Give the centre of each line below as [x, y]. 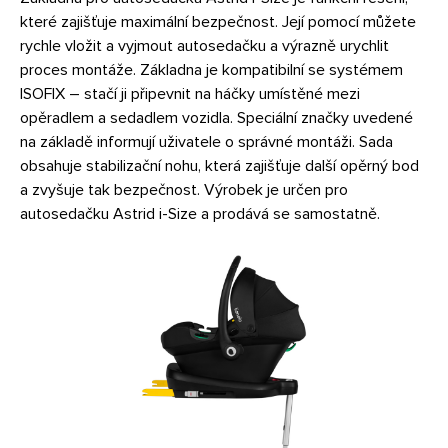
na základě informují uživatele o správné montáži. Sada [206, 141]
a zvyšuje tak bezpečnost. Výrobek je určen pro [184, 189]
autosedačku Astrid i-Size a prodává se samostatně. [200, 213]
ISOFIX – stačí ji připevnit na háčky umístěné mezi [190, 93]
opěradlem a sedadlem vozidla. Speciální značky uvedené [216, 117]
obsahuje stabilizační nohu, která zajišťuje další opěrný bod [219, 165]
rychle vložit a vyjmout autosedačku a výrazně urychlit [204, 45]
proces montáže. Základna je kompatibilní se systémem [211, 69]
